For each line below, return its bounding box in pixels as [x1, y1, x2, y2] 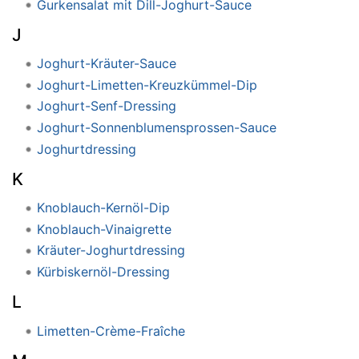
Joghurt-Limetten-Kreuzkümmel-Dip [36, 76, 257, 93]
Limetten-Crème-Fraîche [36, 322, 185, 339]
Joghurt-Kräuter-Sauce [36, 55, 176, 72]
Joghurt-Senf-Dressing [36, 98, 176, 115]
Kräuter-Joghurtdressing [36, 242, 185, 259]
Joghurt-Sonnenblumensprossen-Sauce [36, 119, 276, 135]
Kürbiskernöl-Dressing [36, 264, 170, 280]
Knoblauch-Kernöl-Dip [36, 200, 170, 216]
